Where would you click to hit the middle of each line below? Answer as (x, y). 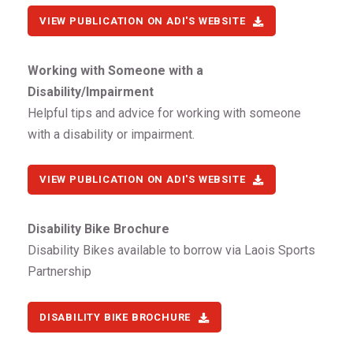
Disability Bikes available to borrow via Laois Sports (171, 251)
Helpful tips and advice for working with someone (164, 113)
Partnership (59, 272)
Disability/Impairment (91, 91)
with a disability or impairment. (111, 134)
